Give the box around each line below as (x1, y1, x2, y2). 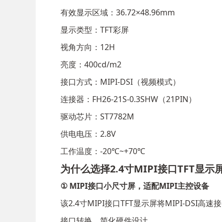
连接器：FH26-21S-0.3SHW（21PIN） (60, 94, 196, 105)
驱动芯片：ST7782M (60, 111, 134, 122)
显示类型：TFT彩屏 (60, 24, 129, 36)
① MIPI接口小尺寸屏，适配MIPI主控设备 (60, 180, 209, 192)
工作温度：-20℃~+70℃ (60, 146, 145, 157)
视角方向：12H (60, 42, 115, 53)
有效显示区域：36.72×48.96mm (60, 7, 175, 18)
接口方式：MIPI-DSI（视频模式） (60, 76, 180, 88)
